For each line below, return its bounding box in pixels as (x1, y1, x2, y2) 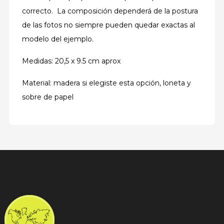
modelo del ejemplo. (22, 34, 95, 43)
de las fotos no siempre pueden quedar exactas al (22, 20, 195, 29)
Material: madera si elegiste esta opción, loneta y (22, 78, 191, 87)
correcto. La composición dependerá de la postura (22, 6, 198, 15)
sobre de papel (22, 92, 73, 101)
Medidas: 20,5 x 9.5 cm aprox (22, 56, 120, 65)
